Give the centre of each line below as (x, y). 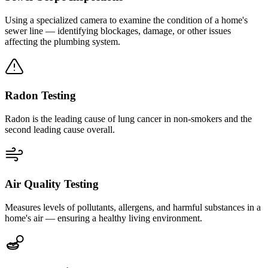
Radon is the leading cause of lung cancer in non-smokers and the (128, 119)
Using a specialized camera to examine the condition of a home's (126, 20)
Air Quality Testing (52, 184)
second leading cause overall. (60, 130)
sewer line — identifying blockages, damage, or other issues (118, 31)
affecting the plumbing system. (63, 41)
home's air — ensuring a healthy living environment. (103, 218)
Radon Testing (40, 96)
